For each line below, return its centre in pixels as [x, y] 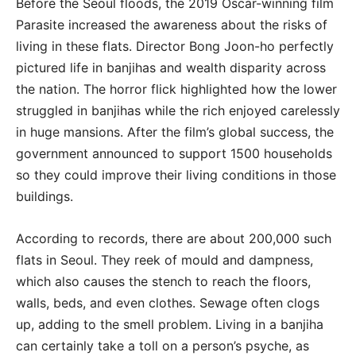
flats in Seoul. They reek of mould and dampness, [164, 259]
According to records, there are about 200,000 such [174, 238]
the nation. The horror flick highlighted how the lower [176, 89]
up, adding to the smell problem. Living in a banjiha [170, 324]
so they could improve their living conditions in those [176, 174]
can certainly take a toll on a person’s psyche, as [163, 345]
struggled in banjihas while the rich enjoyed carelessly [178, 110]
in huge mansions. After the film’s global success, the [175, 132]
